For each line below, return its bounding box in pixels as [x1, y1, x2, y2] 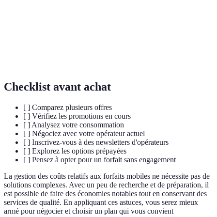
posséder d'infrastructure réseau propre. [62, 21, 170, 29]
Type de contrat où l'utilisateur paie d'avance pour [62, 44, 199, 51]
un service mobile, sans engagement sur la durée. [62, 54, 196, 62]
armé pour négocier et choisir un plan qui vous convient [4, 207, 173, 216]
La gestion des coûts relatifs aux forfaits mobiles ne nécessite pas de [4, 172, 210, 181]
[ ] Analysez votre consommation [23, 121, 124, 129]
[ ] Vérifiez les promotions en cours [23, 112, 131, 121]
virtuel [12, 16, 31, 24]
